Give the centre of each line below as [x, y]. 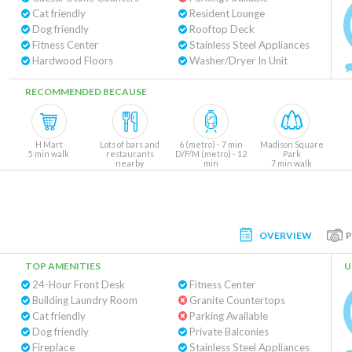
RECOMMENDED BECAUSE [86, 92]
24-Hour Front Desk [77, 284]
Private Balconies [227, 332]
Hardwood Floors [71, 60]
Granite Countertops [236, 300]
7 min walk [291, 163]
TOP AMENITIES [63, 266]
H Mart [49, 144]
